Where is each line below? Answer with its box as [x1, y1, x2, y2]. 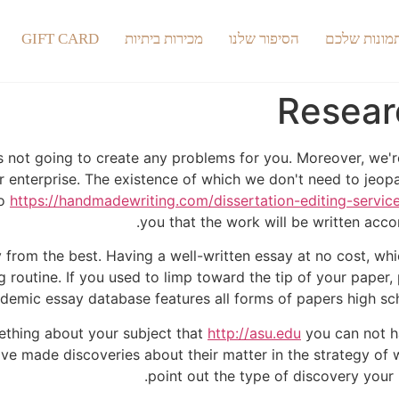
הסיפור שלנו [228, 30, 299, 47]
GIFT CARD [20, 30, 99, 47]
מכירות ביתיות [124, 30, 203, 47]
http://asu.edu [208, 323, 301, 342]
